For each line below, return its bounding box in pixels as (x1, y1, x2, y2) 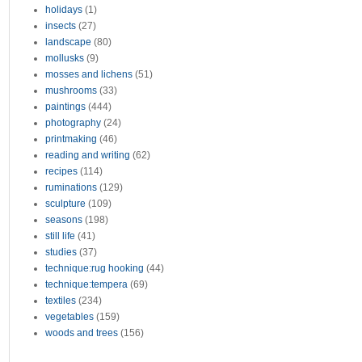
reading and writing (45, 149, 130, 161)
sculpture (45, 198, 86, 209)
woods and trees (45, 327, 118, 339)
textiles (45, 295, 76, 306)
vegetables (45, 311, 94, 322)
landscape (45, 36, 91, 48)
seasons (45, 214, 82, 225)
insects (45, 20, 76, 32)
